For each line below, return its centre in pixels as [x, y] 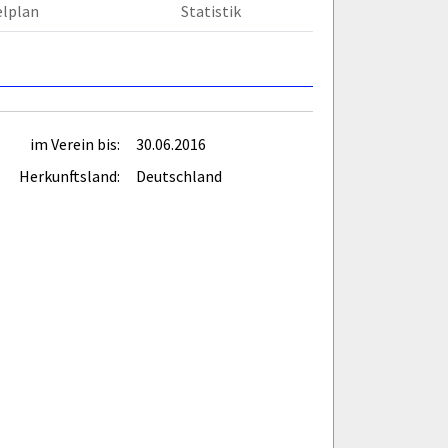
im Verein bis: [75, 143]
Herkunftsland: [69, 175]
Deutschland [179, 175]
